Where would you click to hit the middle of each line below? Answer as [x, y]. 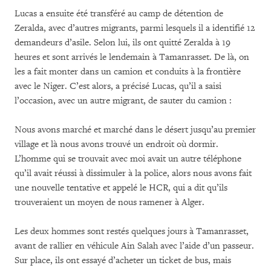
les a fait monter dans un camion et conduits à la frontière [128, 71]
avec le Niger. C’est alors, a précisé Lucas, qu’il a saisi [118, 86]
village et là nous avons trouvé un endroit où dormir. [116, 144]
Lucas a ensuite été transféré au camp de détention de [119, 13]
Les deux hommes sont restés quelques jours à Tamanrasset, [132, 231]
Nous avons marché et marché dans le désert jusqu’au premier [135, 129]
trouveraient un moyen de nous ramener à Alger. [109, 202]
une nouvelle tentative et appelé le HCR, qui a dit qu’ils [121, 188]
